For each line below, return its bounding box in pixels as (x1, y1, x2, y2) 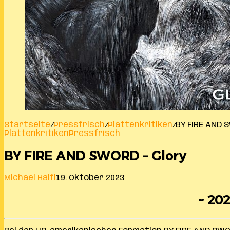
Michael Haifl (4, 173, 56, 182)
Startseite (4, 121, 50, 129)
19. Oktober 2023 (56, 173, 124, 182)
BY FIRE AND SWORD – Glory (4, 148, 186, 163)
